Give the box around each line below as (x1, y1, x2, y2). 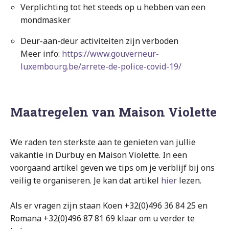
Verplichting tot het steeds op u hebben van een (20, 1, 205, 13)
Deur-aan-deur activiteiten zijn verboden (20, 35, 178, 47)
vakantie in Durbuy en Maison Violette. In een (10, 149, 187, 161)
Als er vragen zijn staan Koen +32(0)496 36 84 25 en (10, 199, 208, 211)
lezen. (179, 174, 201, 186)
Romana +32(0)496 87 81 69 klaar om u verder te (10, 212, 195, 224)
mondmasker (20, 14, 71, 26)
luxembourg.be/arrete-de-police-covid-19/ (20, 60, 181, 72)
